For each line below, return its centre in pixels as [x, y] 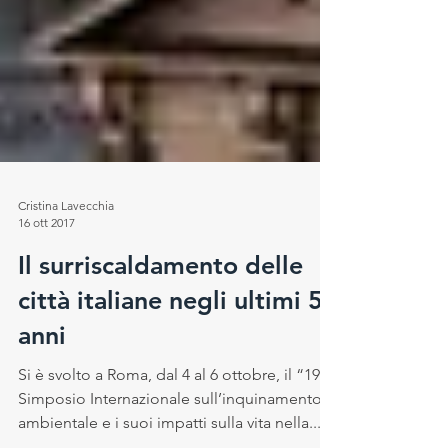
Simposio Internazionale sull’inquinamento [170, 434]
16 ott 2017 [46, 258]
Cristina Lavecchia [66, 241]
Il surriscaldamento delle [160, 301]
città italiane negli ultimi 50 [178, 336]
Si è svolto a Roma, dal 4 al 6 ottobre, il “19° [172, 410]
